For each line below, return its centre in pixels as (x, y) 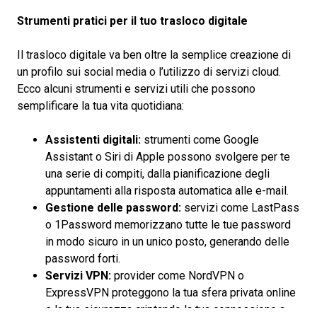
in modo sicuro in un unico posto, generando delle (167, 241)
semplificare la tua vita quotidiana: (100, 105)
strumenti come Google (200, 139)
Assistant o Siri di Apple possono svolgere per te (168, 156)
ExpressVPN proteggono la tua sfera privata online (171, 292)
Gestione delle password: (113, 207)
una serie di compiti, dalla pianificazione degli (157, 173)
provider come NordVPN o (178, 275)
